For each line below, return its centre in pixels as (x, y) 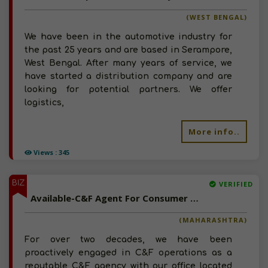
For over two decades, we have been (128, 240)
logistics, (44, 103)
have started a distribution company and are (128, 76)
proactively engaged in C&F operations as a (128, 253)
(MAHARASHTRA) (213, 220)
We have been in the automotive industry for (128, 37)
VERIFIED (235, 184)
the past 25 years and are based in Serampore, (128, 50)
